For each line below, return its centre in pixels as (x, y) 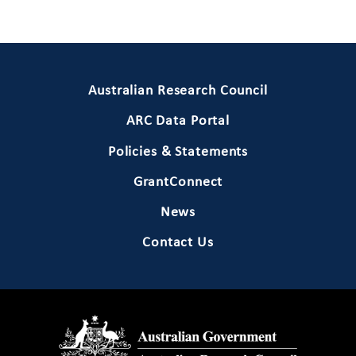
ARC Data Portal (178, 122)
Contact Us (178, 243)
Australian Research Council (178, 91)
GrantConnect (178, 182)
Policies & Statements (178, 152)
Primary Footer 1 (88, 73)
